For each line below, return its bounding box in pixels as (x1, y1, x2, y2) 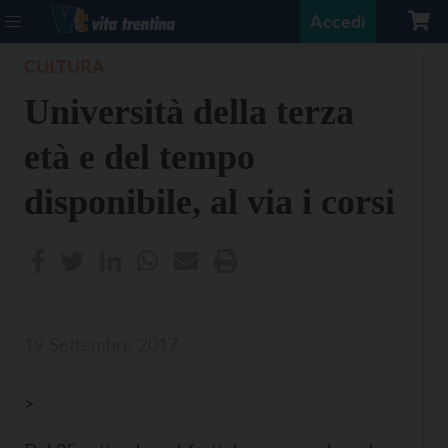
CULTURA (24, 55, 105, 77)
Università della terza (24, 92, 354, 132)
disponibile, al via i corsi (24, 182, 395, 222)
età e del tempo (24, 137, 255, 177)
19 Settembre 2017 (24, 333, 178, 355)
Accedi (310, 10, 366, 32)
